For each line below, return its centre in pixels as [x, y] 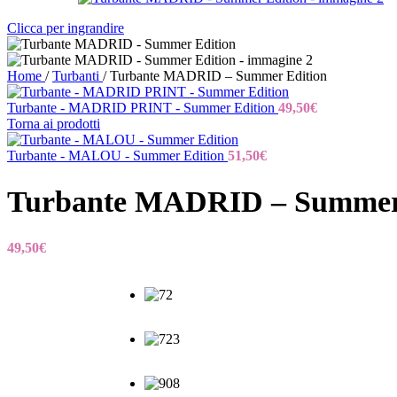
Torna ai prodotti [54, 124]
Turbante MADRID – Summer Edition [218, 76]
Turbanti [78, 76]
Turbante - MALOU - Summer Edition [117, 156]
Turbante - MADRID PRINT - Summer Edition [143, 108]
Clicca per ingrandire [66, 28]
